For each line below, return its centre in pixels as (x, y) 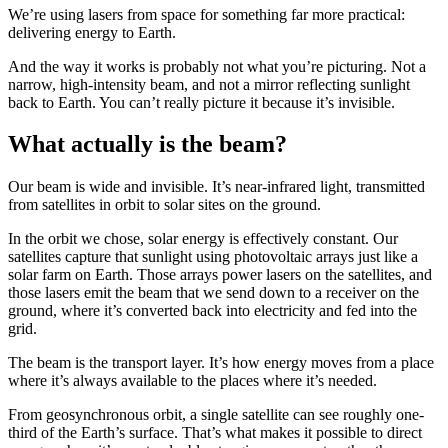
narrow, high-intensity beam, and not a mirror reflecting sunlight (209, 84)
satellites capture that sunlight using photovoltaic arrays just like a (213, 257)
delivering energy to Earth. (94, 32)
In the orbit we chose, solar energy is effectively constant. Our (203, 239)
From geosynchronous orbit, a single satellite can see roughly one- (216, 415)
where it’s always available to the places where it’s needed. (192, 381)
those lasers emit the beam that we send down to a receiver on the (213, 293)
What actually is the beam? (147, 144)
